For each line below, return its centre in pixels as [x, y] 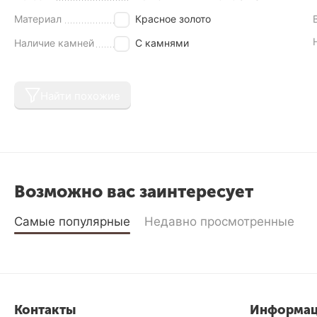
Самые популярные [72, 221]
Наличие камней [54, 43]
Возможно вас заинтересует [134, 191]
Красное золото [173, 19]
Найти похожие [80, 96]
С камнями [162, 43]
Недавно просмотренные [219, 221]
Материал [38, 19]
